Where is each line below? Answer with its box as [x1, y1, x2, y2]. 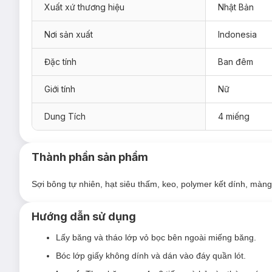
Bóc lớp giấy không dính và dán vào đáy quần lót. [56, 251, 246, 260]
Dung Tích [44, 111, 86, 121]
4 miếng [218, 111, 250, 121]
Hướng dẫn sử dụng [32, 210, 136, 223]
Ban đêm [218, 56, 253, 67]
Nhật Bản [218, 2, 254, 12]
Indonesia [218, 29, 257, 39]
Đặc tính [44, 56, 76, 67]
